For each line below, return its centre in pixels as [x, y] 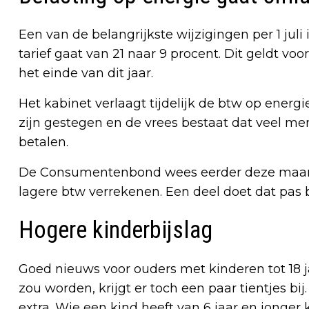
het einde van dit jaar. [86, 73]
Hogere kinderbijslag [116, 230]
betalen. [43, 142]
